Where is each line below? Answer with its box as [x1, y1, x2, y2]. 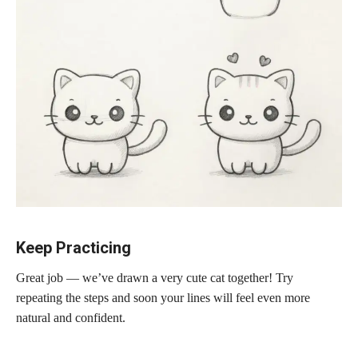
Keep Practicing [16, 237, 131, 257]
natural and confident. [16, 310, 125, 324]
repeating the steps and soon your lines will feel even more [16, 290, 310, 304]
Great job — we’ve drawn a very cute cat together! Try [16, 270, 293, 284]
